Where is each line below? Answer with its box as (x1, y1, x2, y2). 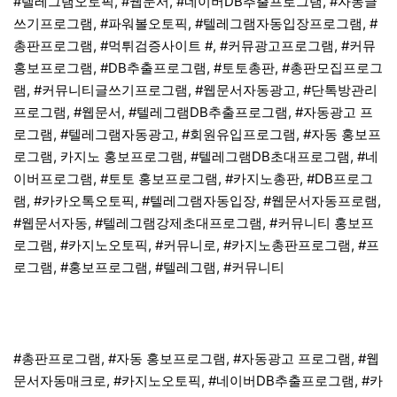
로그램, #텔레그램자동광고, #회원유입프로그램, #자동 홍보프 (13, 125, 381, 143)
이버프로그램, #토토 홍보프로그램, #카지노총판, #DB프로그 (13, 169, 373, 187)
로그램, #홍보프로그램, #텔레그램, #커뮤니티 (13, 258, 288, 276)
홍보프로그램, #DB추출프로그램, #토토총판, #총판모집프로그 (13, 58, 383, 76)
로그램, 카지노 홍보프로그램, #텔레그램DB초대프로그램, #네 (13, 147, 378, 165)
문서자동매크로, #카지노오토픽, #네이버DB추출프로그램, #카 (13, 371, 383, 389)
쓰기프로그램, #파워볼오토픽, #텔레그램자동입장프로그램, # (13, 14, 378, 32)
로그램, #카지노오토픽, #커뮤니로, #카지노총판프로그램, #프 (13, 236, 379, 253)
